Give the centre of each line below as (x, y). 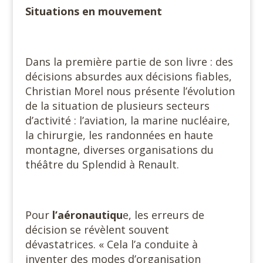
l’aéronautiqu (87, 215)
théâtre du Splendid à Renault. (102, 164)
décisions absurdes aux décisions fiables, (128, 76)
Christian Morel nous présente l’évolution (130, 91)
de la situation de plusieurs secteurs (117, 106)
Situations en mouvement (93, 11)
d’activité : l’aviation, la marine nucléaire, (127, 120)
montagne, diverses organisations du (119, 150)
